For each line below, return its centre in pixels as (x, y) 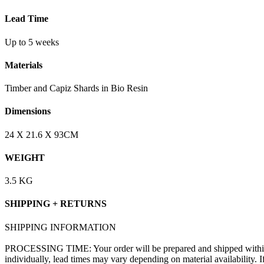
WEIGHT (25, 157)
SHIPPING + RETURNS (56, 204)
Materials (24, 65)
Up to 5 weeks (32, 42)
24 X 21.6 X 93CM (42, 134)
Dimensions (28, 111)
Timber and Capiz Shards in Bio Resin (76, 88)
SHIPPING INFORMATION (60, 227)
